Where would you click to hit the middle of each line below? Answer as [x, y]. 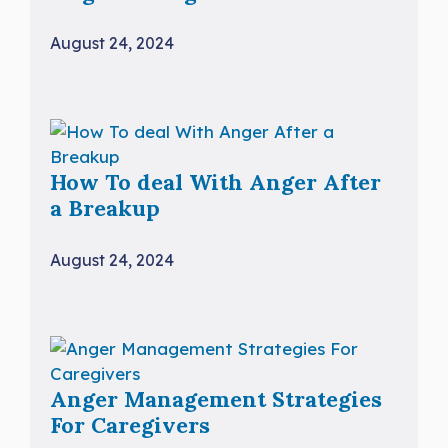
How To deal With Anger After [215, 182]
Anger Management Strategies [216, 398]
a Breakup [105, 208]
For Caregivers [130, 424]
